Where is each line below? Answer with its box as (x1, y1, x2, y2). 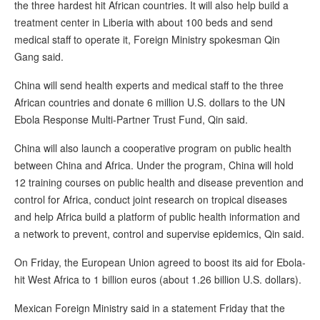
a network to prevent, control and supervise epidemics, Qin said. (14, 226, 304, 241)
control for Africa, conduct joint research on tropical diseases (14, 192, 287, 207)
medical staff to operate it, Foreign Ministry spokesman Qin (14, 32, 280, 47)
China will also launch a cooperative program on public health (14, 141, 291, 156)
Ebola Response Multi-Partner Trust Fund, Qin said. (14, 112, 248, 127)
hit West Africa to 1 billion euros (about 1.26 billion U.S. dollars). (14, 272, 301, 287)
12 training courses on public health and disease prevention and (14, 175, 304, 190)
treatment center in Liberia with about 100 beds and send (14, 15, 273, 30)
